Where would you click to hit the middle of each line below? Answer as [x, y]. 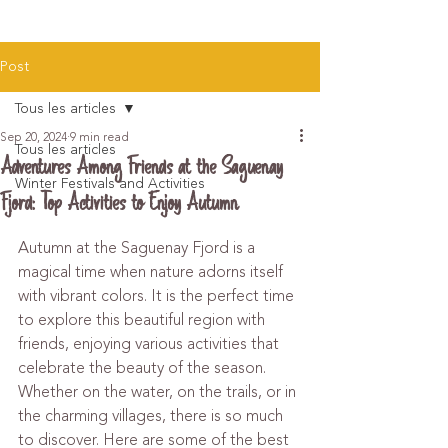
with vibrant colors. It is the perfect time [158, 296]
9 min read [99, 137]
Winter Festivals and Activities [110, 183]
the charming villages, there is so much [152, 416]
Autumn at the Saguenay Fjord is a [138, 248]
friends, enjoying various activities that [150, 344]
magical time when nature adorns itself [152, 272]
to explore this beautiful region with [143, 320]
